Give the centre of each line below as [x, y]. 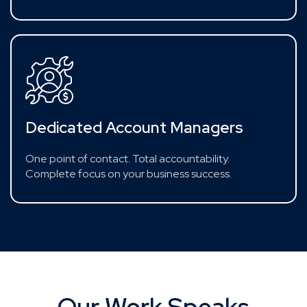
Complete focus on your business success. [128, 173]
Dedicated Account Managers [134, 127]
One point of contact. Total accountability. [127, 158]
